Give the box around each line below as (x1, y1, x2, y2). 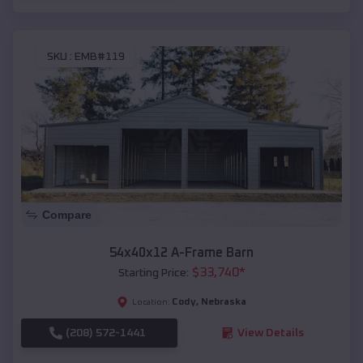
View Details (237, 327, 304, 339)
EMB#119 (75, 51, 125, 63)
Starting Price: (117, 267, 189, 279)
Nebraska (201, 297, 246, 307)
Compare (42, 207, 92, 221)
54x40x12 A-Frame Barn (109, 246, 254, 259)
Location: (132, 297, 170, 306)
